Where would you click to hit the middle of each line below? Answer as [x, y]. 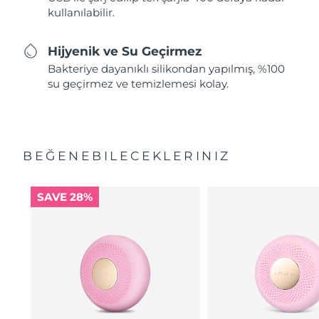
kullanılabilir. [82, 13]
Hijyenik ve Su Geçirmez [125, 51]
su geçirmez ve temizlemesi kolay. [138, 84]
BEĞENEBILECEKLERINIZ [127, 156]
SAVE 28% [64, 197]
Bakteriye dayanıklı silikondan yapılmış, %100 [167, 69]
